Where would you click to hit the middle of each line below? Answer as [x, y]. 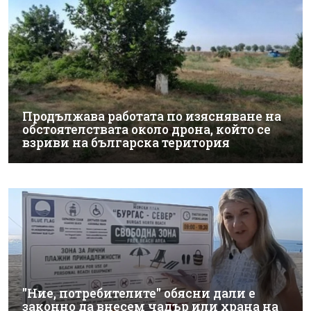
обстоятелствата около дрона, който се [146, 129]
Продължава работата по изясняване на [152, 116]
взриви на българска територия [126, 142]
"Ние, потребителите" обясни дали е [139, 293]
